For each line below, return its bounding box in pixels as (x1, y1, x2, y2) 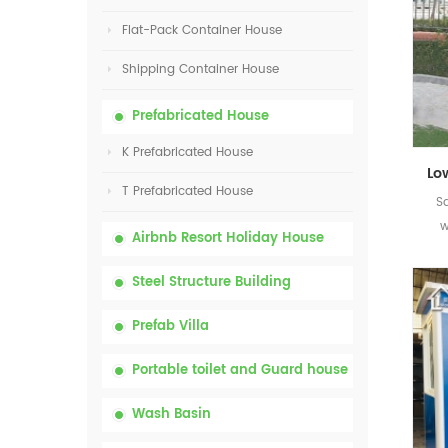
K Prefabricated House (122, 143, 253, 162)
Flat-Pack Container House (122, 21, 282, 40)
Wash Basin (132, 404, 211, 425)
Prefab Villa (132, 316, 209, 337)
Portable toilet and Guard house (132, 360, 348, 381)
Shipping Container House (122, 60, 279, 79)
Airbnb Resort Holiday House (132, 228, 324, 249)
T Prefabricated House (122, 182, 253, 201)
